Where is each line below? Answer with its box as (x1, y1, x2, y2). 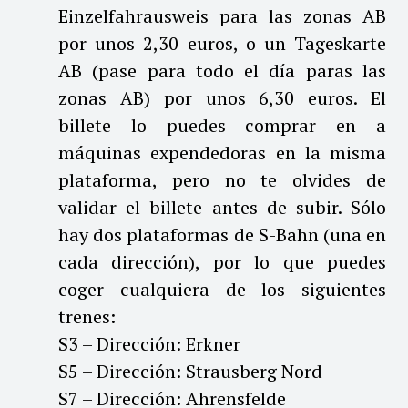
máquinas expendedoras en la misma (58, 139, 386, 165)
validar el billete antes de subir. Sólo (58, 194, 386, 219)
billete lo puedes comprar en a (58, 112, 386, 138)
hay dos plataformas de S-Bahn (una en (58, 221, 386, 247)
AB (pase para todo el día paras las (58, 57, 386, 83)
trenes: (58, 303, 116, 329)
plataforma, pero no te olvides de (58, 167, 386, 192)
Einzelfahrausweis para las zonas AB (58, 3, 386, 28)
